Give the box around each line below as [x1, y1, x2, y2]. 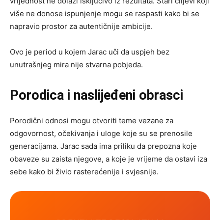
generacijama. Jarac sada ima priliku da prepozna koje [10, 141, 197, 151]
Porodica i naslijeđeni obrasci [10, 87, 183, 104]
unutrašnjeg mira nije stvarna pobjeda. [10, 60, 143, 70]
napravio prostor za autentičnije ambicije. [10, 22, 153, 31]
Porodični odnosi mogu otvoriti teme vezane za [10, 116, 173, 126]
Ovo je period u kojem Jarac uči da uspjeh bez [10, 47, 169, 57]
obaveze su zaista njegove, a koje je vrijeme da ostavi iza [10, 154, 207, 164]
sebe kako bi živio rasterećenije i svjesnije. [10, 167, 159, 177]
